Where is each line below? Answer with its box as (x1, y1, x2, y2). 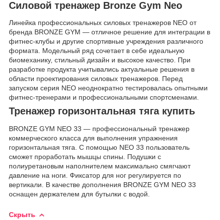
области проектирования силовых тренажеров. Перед (9, 75, 183, 83)
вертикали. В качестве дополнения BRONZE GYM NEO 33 (9, 181, 196, 189)
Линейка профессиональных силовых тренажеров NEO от (9, 19, 196, 27)
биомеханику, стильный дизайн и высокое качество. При (9, 56, 191, 64)
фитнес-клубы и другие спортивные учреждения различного (9, 37, 203, 46)
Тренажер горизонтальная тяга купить (9, 106, 195, 117)
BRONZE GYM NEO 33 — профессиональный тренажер (9, 125, 190, 133)
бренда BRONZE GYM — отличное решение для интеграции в (9, 28, 210, 36)
